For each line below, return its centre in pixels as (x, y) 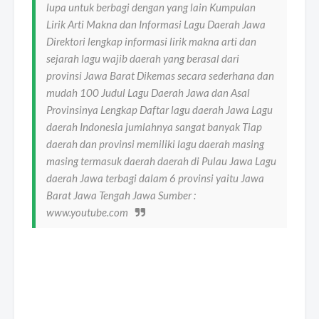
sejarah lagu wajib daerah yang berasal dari (143, 59)
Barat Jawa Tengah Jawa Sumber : (121, 195)
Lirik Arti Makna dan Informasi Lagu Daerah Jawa (156, 25)
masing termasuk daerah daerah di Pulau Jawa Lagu (161, 161)
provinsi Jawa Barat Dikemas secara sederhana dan (160, 76)
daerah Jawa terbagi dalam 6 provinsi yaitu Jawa (155, 178)
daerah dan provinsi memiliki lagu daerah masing (155, 144)
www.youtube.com (87, 213)
